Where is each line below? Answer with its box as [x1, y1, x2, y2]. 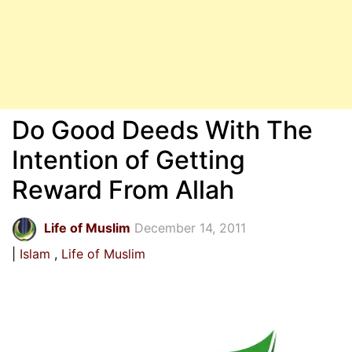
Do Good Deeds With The [12, 115, 313, 145]
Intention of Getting [12, 145, 245, 175]
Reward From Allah [12, 174, 234, 205]
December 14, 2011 [134, 220, 246, 236]
